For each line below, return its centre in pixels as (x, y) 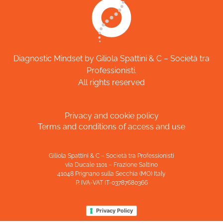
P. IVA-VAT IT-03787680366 (111, 182)
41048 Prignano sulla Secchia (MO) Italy (111, 173)
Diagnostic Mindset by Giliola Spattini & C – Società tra (111, 58)
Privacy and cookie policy (111, 116)
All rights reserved (111, 82)
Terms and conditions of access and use (111, 127)
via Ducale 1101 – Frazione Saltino (111, 165)
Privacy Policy (114, 210)
